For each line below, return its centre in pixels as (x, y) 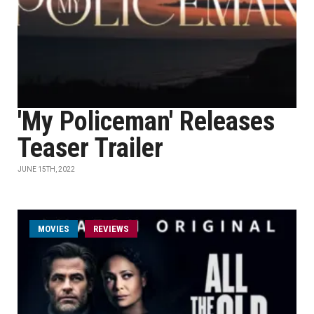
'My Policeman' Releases (146, 121)
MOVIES (54, 229)
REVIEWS (111, 229)
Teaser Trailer (90, 148)
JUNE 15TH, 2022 (46, 169)
